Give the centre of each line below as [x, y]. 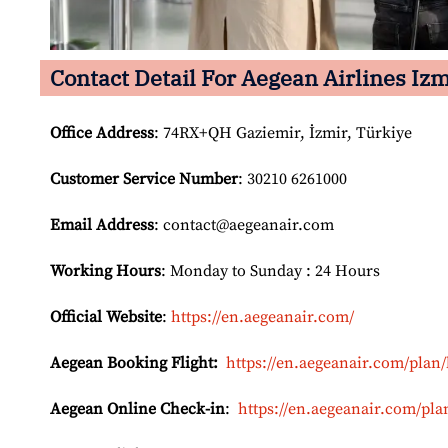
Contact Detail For [143, 78]
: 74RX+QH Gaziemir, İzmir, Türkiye [283, 133]
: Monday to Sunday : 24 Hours [270, 271]
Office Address [102, 133]
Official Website [106, 317]
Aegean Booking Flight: [134, 363]
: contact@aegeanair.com [244, 225]
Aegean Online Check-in [137, 409]
